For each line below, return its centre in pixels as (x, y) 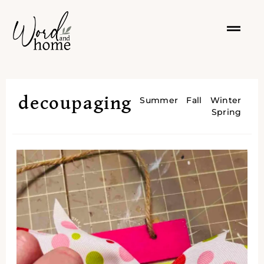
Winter (226, 100)
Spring (226, 112)
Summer (159, 100)
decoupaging (75, 103)
